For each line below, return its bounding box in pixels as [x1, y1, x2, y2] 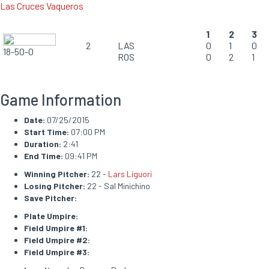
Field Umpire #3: [24, 247, 89, 257]
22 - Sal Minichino [85, 181, 150, 191]
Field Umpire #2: [24, 235, 90, 245]
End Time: [24, 151, 63, 161]
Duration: [24, 139, 61, 149]
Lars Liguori [108, 169, 152, 179]
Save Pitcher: [24, 193, 77, 203]
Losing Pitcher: [24, 181, 85, 191]
